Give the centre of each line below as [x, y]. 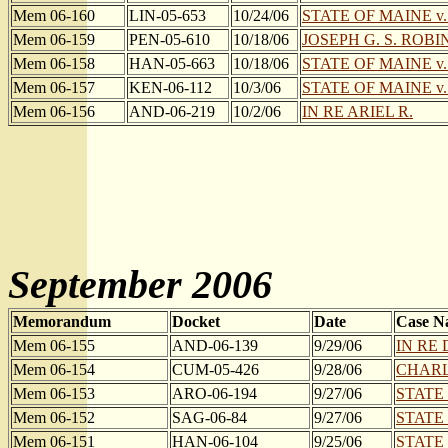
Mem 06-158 [54, 63]
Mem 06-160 [54, 15]
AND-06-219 [172, 111]
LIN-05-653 [167, 15]
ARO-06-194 [214, 393]
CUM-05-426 [215, 369]
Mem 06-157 [54, 87]
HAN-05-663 [172, 63]
